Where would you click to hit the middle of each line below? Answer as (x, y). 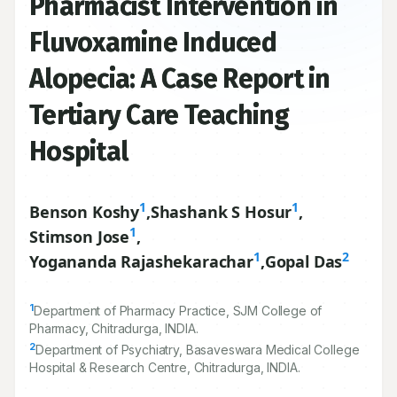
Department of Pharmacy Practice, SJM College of (178, 311)
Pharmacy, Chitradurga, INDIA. (114, 328)
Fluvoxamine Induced (153, 43)
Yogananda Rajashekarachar (141, 261)
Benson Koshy (85, 212)
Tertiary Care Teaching (160, 115)
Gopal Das (304, 261)
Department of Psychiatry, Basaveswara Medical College (197, 350)
